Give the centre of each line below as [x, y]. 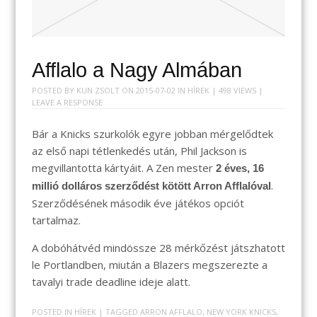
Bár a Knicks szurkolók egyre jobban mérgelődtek [152, 133]
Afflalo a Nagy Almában [137, 70]
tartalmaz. [56, 220]
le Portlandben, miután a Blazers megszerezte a [149, 264]
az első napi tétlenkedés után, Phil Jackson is [139, 150]
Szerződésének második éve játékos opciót [138, 203]
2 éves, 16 [240, 168]
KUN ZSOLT [98, 91]
